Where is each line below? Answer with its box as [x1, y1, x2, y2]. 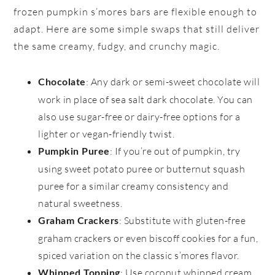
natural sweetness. [38, 197, 123, 210]
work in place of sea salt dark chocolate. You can [38, 93, 253, 106]
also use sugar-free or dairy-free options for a [38, 110, 241, 123]
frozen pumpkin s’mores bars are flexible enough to [14, 6, 258, 18]
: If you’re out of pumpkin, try [109, 145, 241, 158]
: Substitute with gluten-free [118, 214, 246, 227]
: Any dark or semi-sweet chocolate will [85, 76, 260, 88]
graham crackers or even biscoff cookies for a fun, [38, 232, 258, 245]
